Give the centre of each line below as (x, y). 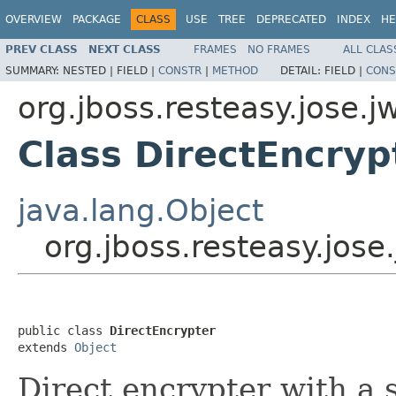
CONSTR (180, 70)
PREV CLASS (42, 49)
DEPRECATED (291, 19)
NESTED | (90, 70)
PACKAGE (97, 19)
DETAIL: (302, 70)
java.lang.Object (141, 210)
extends (46, 347)
